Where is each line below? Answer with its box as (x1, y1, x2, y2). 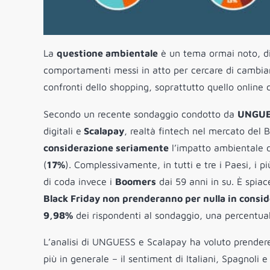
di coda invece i (43, 176, 115, 187)
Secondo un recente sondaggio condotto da (43, 108, 237, 120)
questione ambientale (57, 48, 158, 59)
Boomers (115, 176, 156, 187)
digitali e (43, 125, 81, 137)
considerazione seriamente (43, 142, 169, 154)
